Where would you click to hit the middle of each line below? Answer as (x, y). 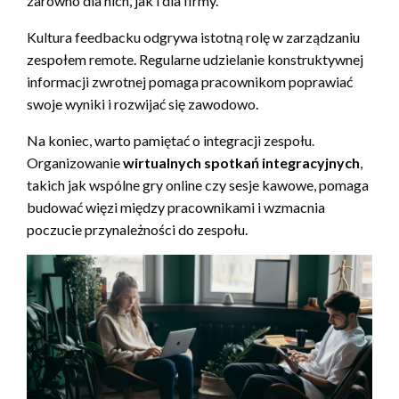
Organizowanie (75, 163)
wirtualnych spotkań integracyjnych (241, 163)
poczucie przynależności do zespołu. (137, 230)
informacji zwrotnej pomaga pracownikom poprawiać (190, 82)
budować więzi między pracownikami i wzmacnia (176, 208)
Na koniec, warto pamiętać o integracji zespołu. (171, 141)
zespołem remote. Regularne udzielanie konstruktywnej (195, 60)
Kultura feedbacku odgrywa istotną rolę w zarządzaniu (193, 37)
